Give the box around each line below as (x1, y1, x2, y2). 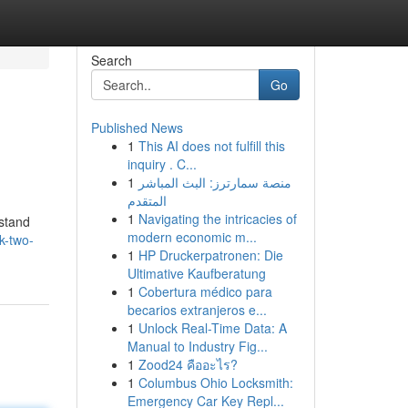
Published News (90, 118, 183, 137)
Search (90, 51, 132, 69)
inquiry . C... (127, 155, 197, 173)
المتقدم (127, 191, 167, 209)
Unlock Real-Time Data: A (138, 319, 287, 337)
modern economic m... (127, 228, 257, 246)
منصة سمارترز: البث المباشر (138, 173, 291, 191)
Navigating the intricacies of (138, 209, 297, 228)
